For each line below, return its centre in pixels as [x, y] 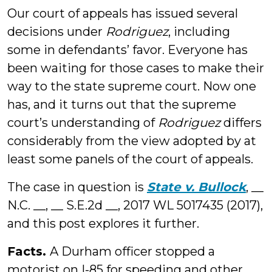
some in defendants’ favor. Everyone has [127, 50]
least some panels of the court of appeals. [130, 159]
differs [241, 123]
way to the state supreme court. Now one [132, 86]
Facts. [29, 251]
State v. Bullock [196, 187]
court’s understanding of [83, 123]
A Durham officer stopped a [132, 251]
